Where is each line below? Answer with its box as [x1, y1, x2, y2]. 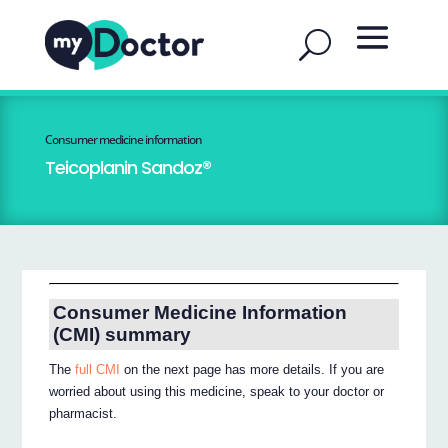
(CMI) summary [52, 324, 191, 346]
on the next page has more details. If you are [120, 362, 385, 378]
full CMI [75, 362, 121, 378]
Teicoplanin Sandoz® [44, 155, 211, 180]
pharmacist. [49, 406, 118, 422]
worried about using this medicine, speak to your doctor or [49, 384, 385, 400]
